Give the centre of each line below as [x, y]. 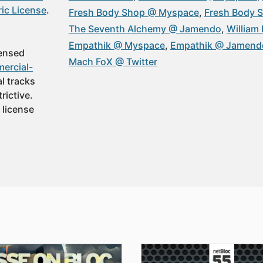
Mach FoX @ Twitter [113, 62]
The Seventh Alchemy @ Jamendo [145, 29]
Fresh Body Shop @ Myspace [134, 12]
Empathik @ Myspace [117, 45]
